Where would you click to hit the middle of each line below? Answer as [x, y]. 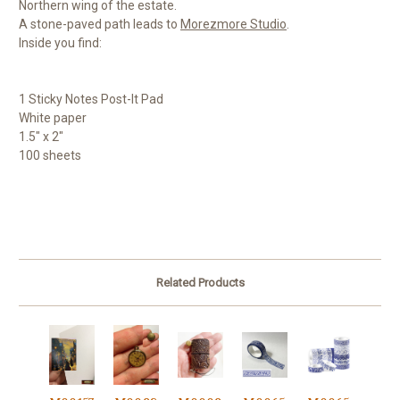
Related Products [200, 283]
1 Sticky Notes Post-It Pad [91, 100]
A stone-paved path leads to [100, 25]
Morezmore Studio [233, 25]
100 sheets [50, 156]
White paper [53, 118]
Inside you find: [60, 43]
